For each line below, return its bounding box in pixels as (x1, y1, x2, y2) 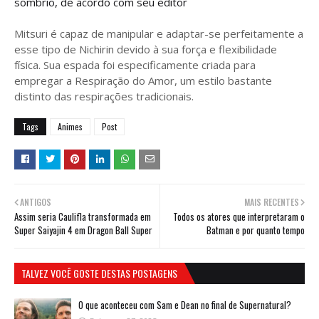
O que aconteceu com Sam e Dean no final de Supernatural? (78, 297, 291, 312)
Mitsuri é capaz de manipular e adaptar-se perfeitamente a (14, 26, 303, 41)
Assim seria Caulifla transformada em (14, 209, 151, 224)
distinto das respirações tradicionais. (14, 88, 194, 103)
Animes (58, 120, 83, 132)
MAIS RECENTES (244, 195, 299, 208)
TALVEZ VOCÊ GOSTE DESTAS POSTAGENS (21, 265, 177, 281)
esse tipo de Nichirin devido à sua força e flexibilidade (14, 41, 277, 56)
